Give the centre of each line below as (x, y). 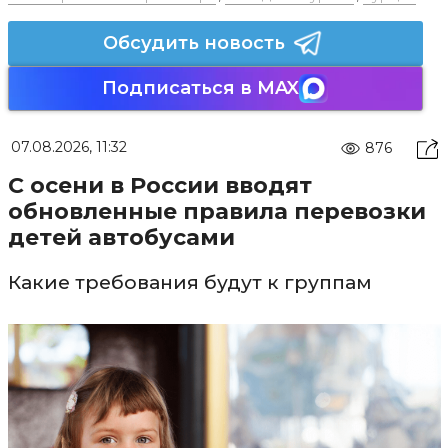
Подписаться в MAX (200, 87)
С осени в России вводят (159, 185)
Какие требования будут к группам (189, 282)
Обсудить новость (193, 42)
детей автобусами (121, 237)
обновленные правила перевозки (216, 211)
